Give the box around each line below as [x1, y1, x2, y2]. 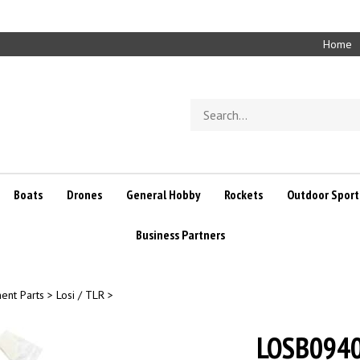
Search [190, 98, 225, 113]
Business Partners [135, 227, 225, 243]
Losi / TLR [56, 288, 104, 302]
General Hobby [125, 186, 200, 202]
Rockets [223, 186, 263, 202]
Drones [66, 186, 102, 202]
